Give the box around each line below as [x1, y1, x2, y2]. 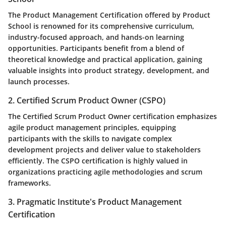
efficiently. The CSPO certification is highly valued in [8, 155, 188, 165]
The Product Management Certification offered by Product [8, 10, 210, 20]
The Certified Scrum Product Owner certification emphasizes [8, 111, 217, 121]
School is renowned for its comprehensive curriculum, [8, 21, 194, 31]
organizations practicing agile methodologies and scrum [8, 166, 202, 177]
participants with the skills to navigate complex [8, 133, 172, 143]
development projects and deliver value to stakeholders [8, 144, 201, 154]
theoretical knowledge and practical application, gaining [8, 54, 202, 64]
